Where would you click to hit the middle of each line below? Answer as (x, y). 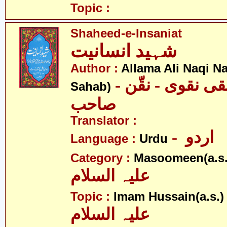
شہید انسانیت (124, 51)
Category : (102, 158)
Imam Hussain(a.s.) (169, 197)
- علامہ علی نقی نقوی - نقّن (118, 85)
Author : (96, 68)
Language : (105, 139)
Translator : (104, 121)
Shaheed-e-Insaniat (126, 33)
